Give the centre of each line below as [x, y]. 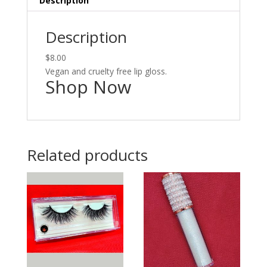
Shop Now [88, 87]
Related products [87, 155]
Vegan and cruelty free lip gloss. [106, 72]
